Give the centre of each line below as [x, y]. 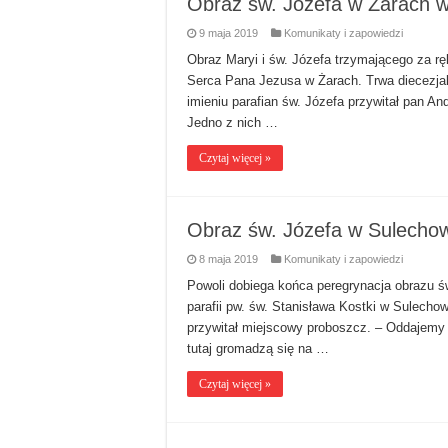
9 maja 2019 [228, 33]
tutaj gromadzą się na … [258, 349]
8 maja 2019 [228, 259]
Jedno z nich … [232, 123]
